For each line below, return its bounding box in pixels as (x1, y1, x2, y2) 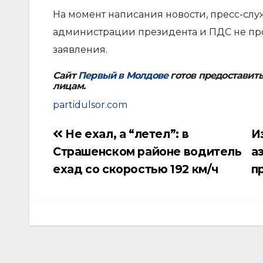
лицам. (53, 80, 86, 92)
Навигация (52, 130, 110, 143)
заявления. (53, 44, 107, 55)
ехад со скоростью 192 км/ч (53, 162, 219, 176)
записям (52, 174, 97, 187)
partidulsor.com (53, 99, 127, 110)
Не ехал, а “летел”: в (62, 127, 189, 141)
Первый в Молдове (78, 70, 168, 81)
